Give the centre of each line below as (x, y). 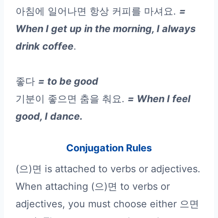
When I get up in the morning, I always (106, 28)
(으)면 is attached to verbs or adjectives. (108, 169)
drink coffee (45, 46)
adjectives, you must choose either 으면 (107, 204)
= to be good (68, 81)
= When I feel (159, 99)
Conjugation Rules (109, 148)
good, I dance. (49, 116)
